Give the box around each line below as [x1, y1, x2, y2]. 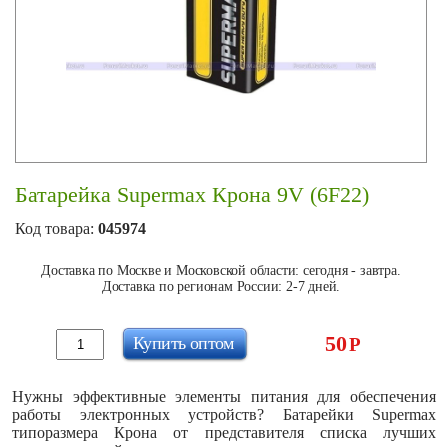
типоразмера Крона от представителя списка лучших [12, 424, 436, 441]
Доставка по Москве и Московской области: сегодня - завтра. [41, 263, 401, 278]
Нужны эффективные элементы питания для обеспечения [12, 388, 436, 405]
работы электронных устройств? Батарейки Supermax [12, 406, 436, 423]
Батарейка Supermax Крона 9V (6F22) [15, 182, 369, 207]
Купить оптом [133, 332, 234, 353]
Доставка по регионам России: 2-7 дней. [101, 279, 341, 294]
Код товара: [15, 220, 98, 237]
